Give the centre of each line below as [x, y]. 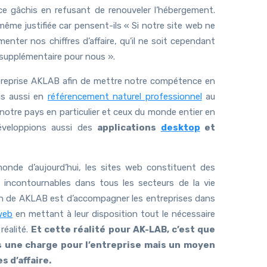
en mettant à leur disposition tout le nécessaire [114, 214]
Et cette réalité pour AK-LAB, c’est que [123, 229]
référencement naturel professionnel [125, 96]
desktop [180, 127]
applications [129, 127]
